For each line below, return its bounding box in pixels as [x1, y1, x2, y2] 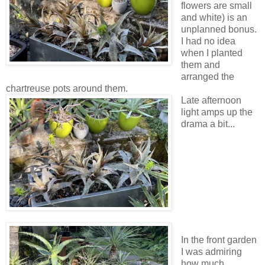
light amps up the [180, 106, 253, 117]
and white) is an [180, 12, 247, 22]
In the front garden [180, 235, 257, 245]
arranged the [180, 71, 234, 82]
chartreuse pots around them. [6, 83, 128, 93]
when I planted [180, 47, 243, 58]
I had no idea [180, 35, 235, 46]
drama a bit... [180, 118, 235, 129]
